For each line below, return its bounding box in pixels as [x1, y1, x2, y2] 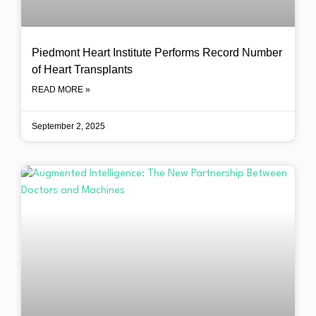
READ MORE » [32, 85, 90, 95]
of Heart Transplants [32, 63, 133, 75]
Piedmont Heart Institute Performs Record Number [32, 47, 282, 59]
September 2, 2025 [32, 121, 105, 131]
